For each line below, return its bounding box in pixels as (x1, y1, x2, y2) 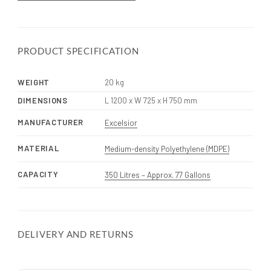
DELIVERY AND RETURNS (18, 228, 134, 240)
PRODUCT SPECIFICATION (18, 45, 139, 56)
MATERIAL (18, 143, 60, 153)
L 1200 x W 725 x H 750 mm (104, 95, 197, 105)
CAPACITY (18, 169, 59, 179)
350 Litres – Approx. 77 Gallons (104, 169, 211, 180)
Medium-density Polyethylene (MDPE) (104, 143, 229, 154)
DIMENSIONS (18, 95, 68, 105)
